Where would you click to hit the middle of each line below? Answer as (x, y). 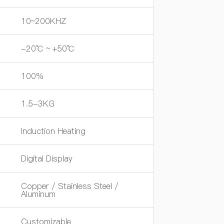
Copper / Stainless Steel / (70, 186)
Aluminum (38, 194)
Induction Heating (53, 131)
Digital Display (47, 158)
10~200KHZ (43, 21)
